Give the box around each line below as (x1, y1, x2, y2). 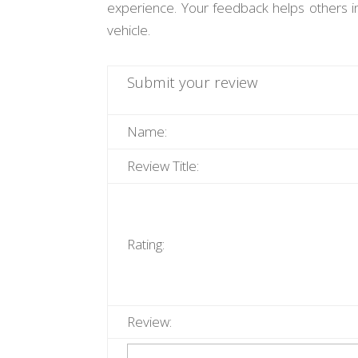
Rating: (127, 234, 165, 253)
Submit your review (127, 71, 259, 92)
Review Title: (127, 156, 200, 175)
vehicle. (107, 21, 151, 40)
